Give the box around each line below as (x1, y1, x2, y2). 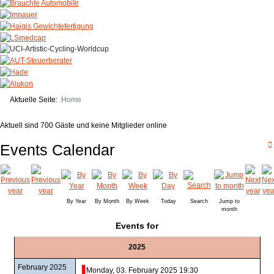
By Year (67, 198, 86, 204)
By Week (126, 198, 149, 204)
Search (190, 198, 208, 204)
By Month (95, 198, 119, 204)
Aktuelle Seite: (10, 95, 61, 104)
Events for (116, 220, 158, 231)
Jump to (219, 198, 240, 204)
